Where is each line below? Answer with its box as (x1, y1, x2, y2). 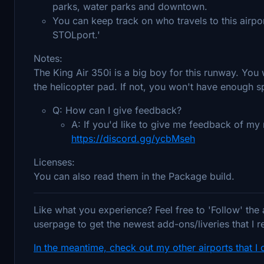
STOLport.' (52, 28, 100, 41)
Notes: (34, 52, 62, 64)
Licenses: (34, 156, 75, 168)
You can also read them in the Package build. (34, 170, 235, 182)
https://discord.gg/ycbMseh (71, 132, 195, 144)
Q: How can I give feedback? (52, 104, 181, 116)
